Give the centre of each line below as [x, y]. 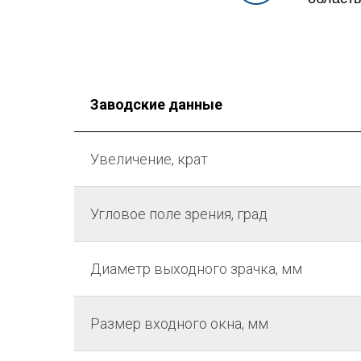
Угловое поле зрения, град [179, 214]
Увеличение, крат [149, 159]
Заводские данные [156, 104]
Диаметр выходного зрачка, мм [196, 269]
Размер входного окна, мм [179, 324]
